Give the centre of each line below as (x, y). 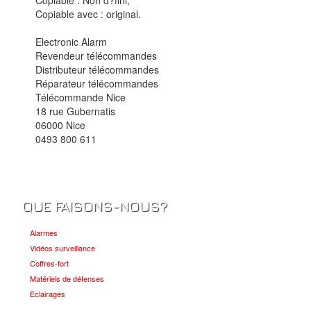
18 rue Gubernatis (76, 111)
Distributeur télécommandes (98, 69)
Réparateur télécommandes (97, 83)
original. (124, 14)
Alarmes (44, 232)
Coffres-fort (50, 263)
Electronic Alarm (72, 41)
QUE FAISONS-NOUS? (95, 205)
